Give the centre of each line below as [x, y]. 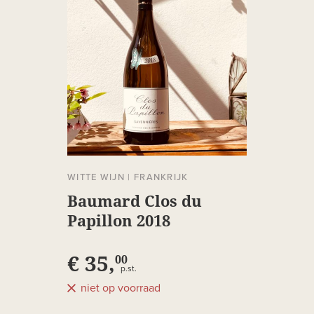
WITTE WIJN [96, 178]
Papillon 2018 [119, 220]
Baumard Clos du [135, 201]
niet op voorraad [121, 288]
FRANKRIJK [161, 178]
